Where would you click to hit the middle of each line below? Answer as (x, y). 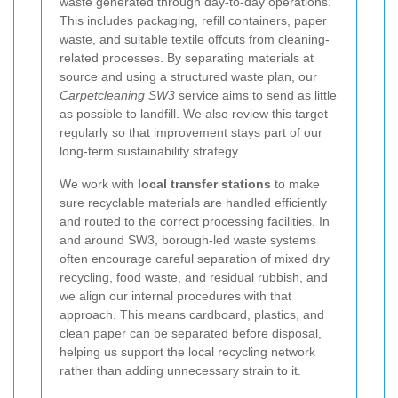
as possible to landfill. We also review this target (194, 114)
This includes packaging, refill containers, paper (193, 21)
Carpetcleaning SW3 (117, 96)
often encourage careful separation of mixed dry (195, 259)
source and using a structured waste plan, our (188, 77)
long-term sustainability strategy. (150, 151)
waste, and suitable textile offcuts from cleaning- (195, 40)
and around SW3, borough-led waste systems (188, 240)
